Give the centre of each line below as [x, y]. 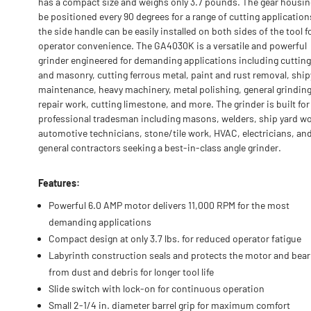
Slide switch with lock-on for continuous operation [157, 288]
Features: [59, 183]
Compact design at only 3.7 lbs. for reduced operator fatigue [175, 238]
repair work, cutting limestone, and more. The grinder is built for [174, 104]
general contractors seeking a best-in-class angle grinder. [160, 148]
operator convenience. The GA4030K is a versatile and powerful [173, 45]
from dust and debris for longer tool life [131, 272]
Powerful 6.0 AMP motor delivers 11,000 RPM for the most [169, 205]
